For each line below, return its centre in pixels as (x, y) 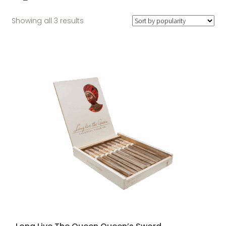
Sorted (95, 20)
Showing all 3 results (47, 20)
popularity (101, 42)
